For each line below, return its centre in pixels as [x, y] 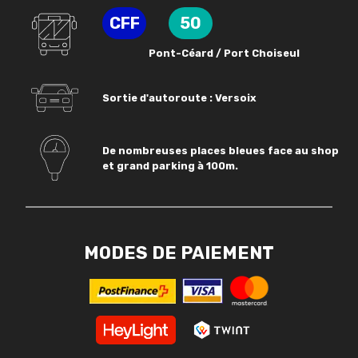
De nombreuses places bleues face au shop [221, 150]
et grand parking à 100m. [170, 165]
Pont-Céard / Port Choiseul [224, 54]
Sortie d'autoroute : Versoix [179, 98]
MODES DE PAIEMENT [179, 253]
